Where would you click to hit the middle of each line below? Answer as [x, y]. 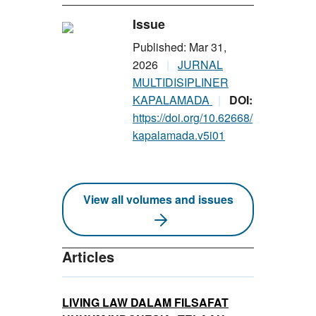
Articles [88, 256]
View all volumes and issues [158, 199]
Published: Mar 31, [180, 47]
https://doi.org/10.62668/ [193, 117]
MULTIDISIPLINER [181, 82]
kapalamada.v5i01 [179, 135]
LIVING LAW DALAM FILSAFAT [145, 302]
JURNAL [200, 64]
